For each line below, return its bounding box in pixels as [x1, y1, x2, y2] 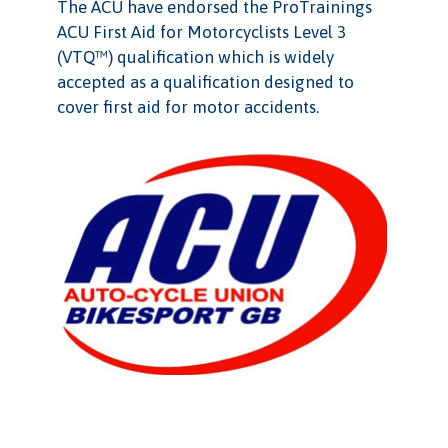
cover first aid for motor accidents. [56, 96, 319, 117]
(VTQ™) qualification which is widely [56, 46, 334, 67]
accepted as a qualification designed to [56, 71, 354, 92]
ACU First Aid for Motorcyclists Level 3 [56, 21, 346, 42]
